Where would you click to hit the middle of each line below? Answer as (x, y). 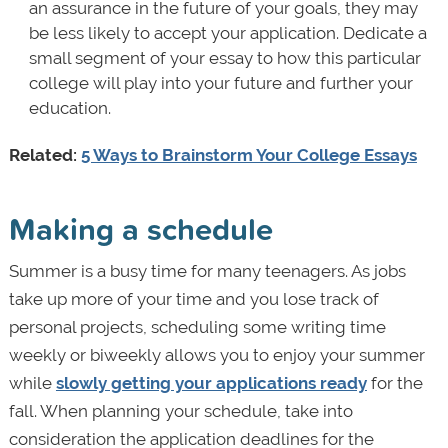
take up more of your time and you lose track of (193, 298)
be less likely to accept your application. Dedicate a (227, 32)
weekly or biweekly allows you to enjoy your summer (216, 354)
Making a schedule (140, 228)
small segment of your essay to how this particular (224, 57)
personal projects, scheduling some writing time (197, 326)
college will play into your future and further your (220, 82)
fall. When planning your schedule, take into (180, 410)
